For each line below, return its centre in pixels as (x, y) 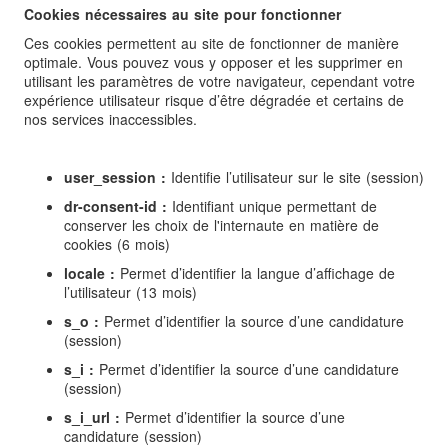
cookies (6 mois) (117, 244)
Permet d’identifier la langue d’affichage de (255, 273)
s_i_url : (92, 417)
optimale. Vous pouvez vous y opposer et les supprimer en (213, 62)
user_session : (115, 177)
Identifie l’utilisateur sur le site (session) (295, 177)
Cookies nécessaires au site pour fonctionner (182, 14)
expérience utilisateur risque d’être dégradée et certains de (214, 100)
